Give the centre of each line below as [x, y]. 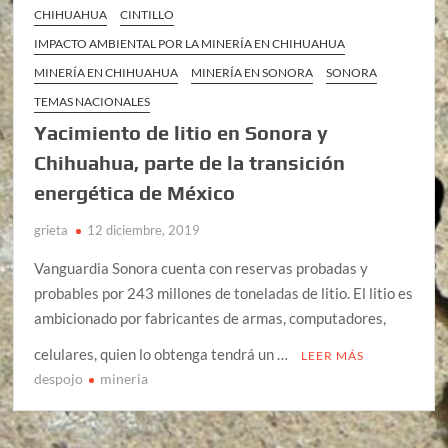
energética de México [135, 192]
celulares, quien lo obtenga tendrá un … [163, 353]
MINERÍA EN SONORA [252, 72]
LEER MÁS [333, 355]
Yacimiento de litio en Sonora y [181, 132]
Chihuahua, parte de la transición [190, 162]
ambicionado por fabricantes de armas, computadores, [210, 317]
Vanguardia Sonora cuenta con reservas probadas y [201, 267]
